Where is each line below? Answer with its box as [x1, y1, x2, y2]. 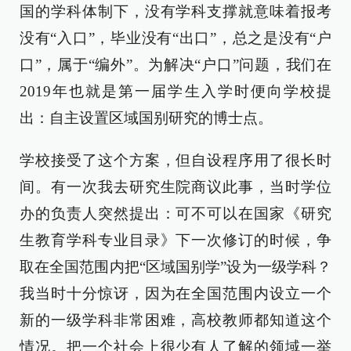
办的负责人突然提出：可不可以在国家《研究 [20, 205, 331, 222]
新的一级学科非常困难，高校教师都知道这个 [20, 312, 331, 328]
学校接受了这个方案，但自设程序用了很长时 [20, 152, 331, 168]
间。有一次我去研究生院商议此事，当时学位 [20, 179, 331, 195]
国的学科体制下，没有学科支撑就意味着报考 [20, 3, 331, 20]
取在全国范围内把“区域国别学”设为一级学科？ [20, 259, 331, 275]
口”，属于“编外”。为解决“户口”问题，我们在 [20, 56, 331, 73]
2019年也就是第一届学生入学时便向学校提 [20, 83, 331, 100]
